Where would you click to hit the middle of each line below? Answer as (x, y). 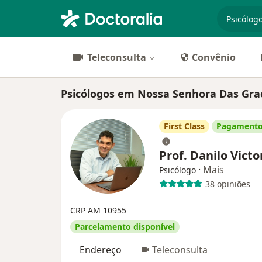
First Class (184, 126)
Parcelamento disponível (125, 227)
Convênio (214, 57)
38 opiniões (227, 184)
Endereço (101, 250)
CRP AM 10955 (98, 210)
